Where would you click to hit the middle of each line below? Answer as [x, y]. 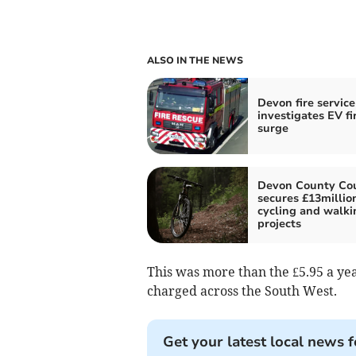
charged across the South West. [242, 290]
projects [279, 223]
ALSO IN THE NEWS [195, 60]
